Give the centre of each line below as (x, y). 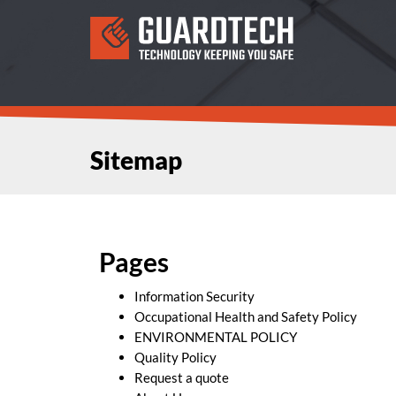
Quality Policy (175, 357)
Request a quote (182, 377)
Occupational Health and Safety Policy (246, 316)
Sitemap (136, 160)
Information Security (194, 296)
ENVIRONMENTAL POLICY (216, 336)
